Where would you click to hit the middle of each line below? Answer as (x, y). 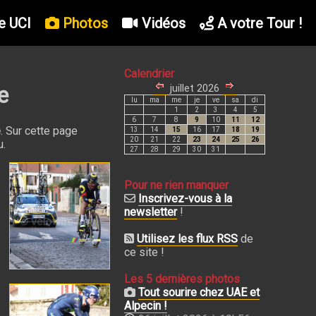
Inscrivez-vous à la (185, 199)
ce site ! (144, 252)
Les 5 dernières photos (182, 279)
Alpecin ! (146, 306)
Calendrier (149, 74)
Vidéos (162, 23)
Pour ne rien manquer (176, 185)
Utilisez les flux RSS (187, 239)
